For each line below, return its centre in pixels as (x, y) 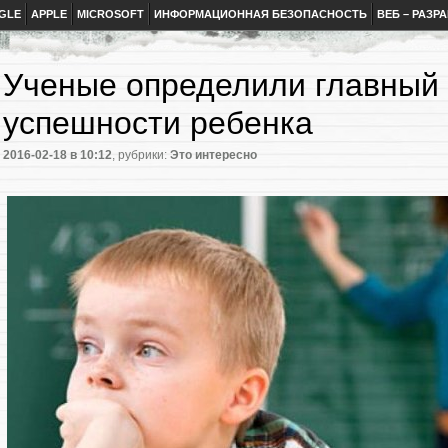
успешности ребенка (158, 123)
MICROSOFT (110, 14)
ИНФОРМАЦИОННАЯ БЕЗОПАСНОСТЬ (260, 14)
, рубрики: (141, 155)
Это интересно (213, 155)
